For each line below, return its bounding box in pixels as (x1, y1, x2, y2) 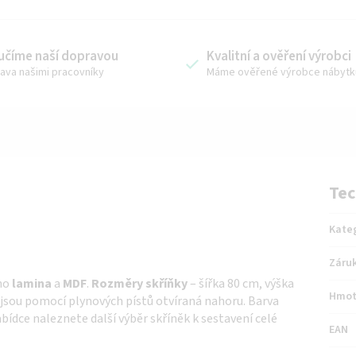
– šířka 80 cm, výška (188, 274, 294, 292)
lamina (12, 274, 52, 292)
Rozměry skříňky (91, 274, 188, 292)
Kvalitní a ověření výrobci (207, 46, 351, 66)
